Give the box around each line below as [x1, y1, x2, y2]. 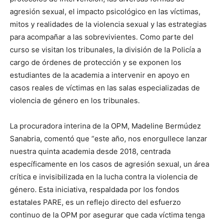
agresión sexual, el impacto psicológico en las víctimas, [10, 7, 200, 17]
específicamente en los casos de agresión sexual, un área [10, 159, 209, 169]
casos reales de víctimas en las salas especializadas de [10, 83, 200, 93]
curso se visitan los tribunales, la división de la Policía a [10, 45, 201, 55]
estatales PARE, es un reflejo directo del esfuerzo [10, 197, 181, 207]
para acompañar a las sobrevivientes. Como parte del [10, 32, 194, 42]
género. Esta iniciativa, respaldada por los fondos [10, 185, 179, 195]
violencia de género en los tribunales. [10, 96, 142, 106]
